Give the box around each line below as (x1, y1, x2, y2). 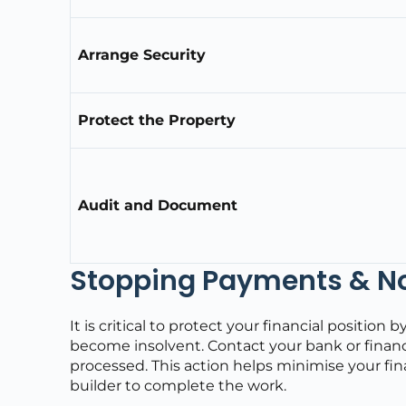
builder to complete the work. (70, 376, 287, 394)
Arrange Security (78, 45, 207, 63)
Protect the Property (78, 111, 237, 129)
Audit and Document (78, 196, 238, 214)
